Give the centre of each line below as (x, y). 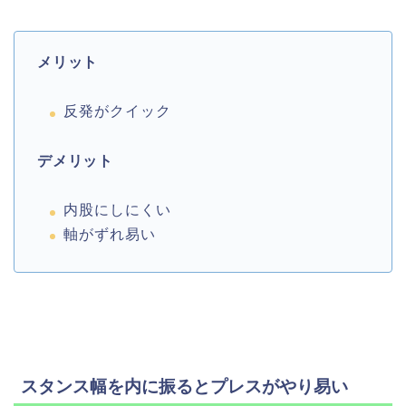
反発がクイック (117, 111)
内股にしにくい (117, 210)
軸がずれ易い (110, 234)
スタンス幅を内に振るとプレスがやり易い (184, 387)
